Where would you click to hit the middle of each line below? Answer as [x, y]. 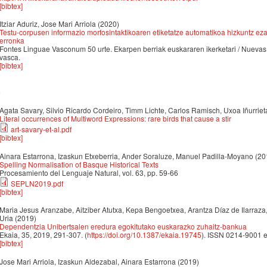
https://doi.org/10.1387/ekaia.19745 [144, 235]
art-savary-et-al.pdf [41, 129]
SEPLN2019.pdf [37, 183]
